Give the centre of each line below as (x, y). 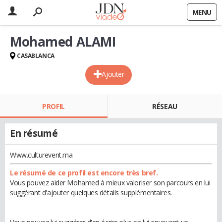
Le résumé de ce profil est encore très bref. (84, 173)
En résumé (34, 133)
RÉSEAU (165, 106)
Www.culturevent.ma (41, 155)
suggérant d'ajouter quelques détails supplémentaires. (91, 193)
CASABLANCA (36, 56)
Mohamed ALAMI (63, 42)
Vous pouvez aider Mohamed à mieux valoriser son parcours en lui (110, 183)
